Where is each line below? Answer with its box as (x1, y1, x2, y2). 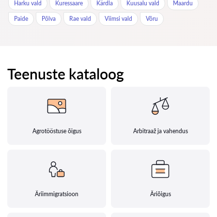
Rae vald (69, 15, 91, 23)
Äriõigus (150, 190, 171, 198)
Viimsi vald (105, 15, 132, 23)
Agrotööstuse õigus (32, 127, 81, 135)
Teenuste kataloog (7, 65, 124, 83)
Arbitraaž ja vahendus (133, 127, 188, 135)
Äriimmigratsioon (35, 190, 78, 198)
